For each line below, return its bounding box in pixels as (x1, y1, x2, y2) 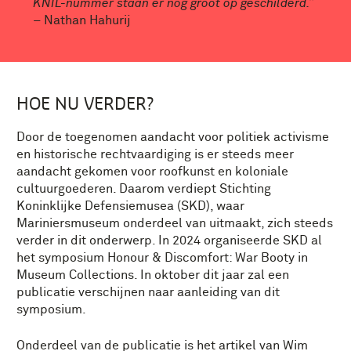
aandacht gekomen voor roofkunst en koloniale (16, 165, 288, 178)
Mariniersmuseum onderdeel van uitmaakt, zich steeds (16, 216, 333, 230)
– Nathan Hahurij (33, 13, 131, 27)
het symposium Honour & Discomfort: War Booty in (16, 251, 308, 264)
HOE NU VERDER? (16, 92, 154, 113)
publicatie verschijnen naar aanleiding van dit (16, 285, 280, 299)
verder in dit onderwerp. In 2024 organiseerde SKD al (16, 233, 322, 247)
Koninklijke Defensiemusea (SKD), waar (16, 199, 244, 212)
